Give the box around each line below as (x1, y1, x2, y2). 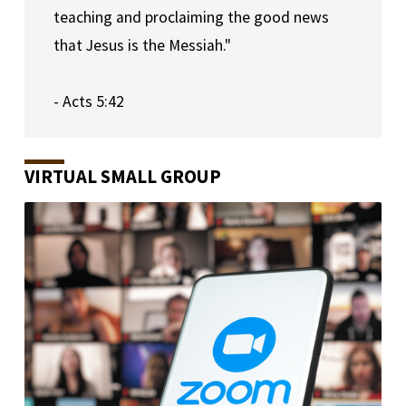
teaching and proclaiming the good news (53, 6, 329, 27)
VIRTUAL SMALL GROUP (24, 165, 221, 189)
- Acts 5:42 (53, 91, 124, 111)
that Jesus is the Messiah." (53, 34, 231, 55)
